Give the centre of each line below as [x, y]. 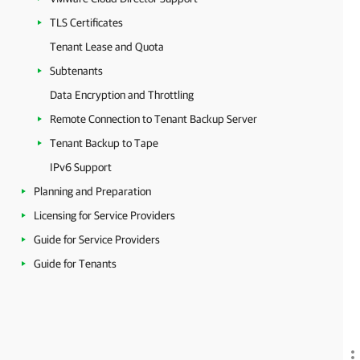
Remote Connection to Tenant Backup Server [153, 119]
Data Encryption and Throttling [122, 95]
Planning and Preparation [92, 191]
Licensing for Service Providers [104, 215]
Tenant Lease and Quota [107, 47]
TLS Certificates [86, 22]
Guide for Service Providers [97, 239]
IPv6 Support [81, 167]
